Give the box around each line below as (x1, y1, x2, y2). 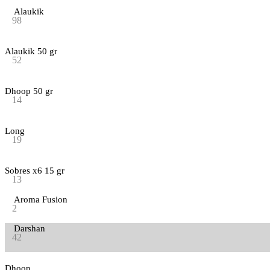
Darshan (14, 223, 45, 233)
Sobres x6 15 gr (5, 165, 64, 175)
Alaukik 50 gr (5, 46, 57, 56)
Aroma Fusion (14, 194, 67, 204)
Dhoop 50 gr (5, 86, 53, 96)
